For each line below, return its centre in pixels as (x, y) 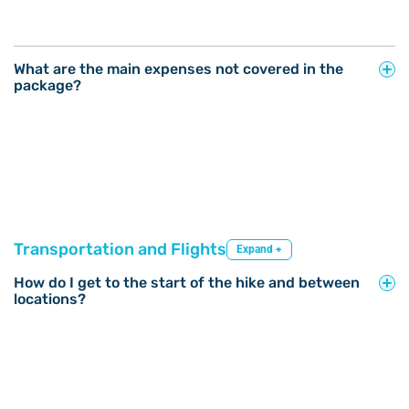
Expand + (259, 249)
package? (47, 85)
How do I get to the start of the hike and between (187, 282)
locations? (50, 299)
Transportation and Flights (120, 250)
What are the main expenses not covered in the (178, 68)
